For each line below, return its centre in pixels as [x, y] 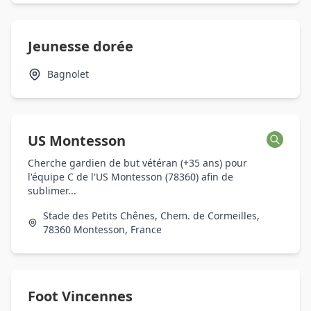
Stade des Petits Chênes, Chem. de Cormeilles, [152, 216]
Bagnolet [68, 74]
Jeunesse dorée [81, 46]
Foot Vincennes [80, 296]
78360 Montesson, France [103, 229]
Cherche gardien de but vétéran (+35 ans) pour [137, 163]
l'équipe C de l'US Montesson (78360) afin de [131, 177]
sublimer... [52, 191]
